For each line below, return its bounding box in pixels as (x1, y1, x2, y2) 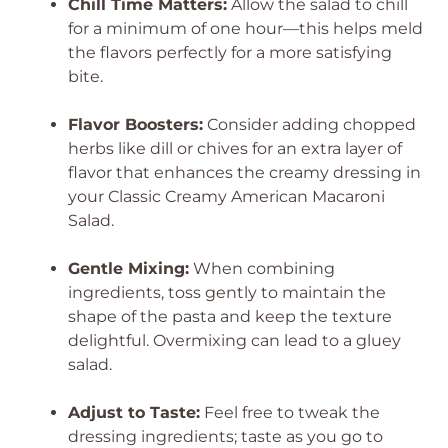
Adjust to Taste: (68, 403, 200, 422)
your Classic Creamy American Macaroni (68, 187, 385, 206)
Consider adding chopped (203, 115, 416, 134)
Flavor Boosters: (68, 115, 203, 134)
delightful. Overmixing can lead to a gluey (68, 331, 401, 350)
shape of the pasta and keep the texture (68, 307, 392, 326)
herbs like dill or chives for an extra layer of (68, 139, 402, 158)
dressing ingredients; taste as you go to (68, 427, 383, 446)
